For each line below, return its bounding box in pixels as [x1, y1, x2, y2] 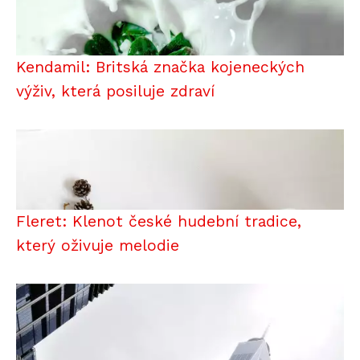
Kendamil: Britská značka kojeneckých [16, 57, 305, 76]
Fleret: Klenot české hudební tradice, [16, 211, 301, 231]
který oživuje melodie [16, 235, 179, 255]
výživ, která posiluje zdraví [16, 81, 215, 100]
